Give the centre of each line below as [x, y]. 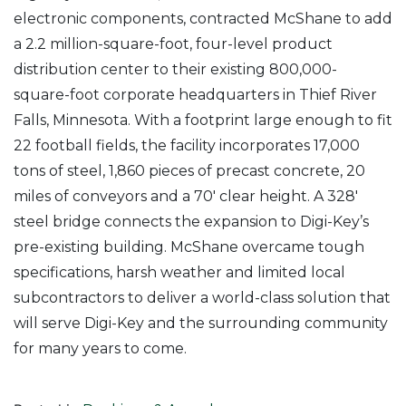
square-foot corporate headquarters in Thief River [195, 94]
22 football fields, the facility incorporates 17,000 [187, 145]
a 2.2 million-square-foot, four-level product [173, 43]
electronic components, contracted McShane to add [203, 18]
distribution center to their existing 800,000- [175, 69]
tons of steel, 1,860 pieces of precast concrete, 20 [189, 170]
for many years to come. [100, 348]
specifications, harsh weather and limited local [179, 272]
